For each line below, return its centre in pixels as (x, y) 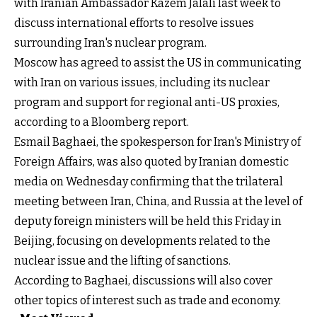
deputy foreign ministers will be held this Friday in (148, 221)
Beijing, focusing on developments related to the (142, 241)
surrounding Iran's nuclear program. (110, 42)
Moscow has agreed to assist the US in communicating (158, 62)
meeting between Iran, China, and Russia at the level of (158, 201)
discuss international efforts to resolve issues (134, 23)
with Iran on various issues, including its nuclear (142, 82)
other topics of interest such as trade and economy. (148, 300)
